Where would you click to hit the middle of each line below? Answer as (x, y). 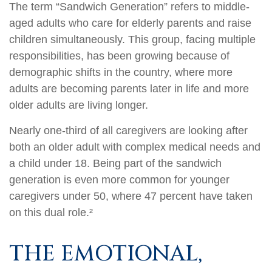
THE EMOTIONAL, (106, 254)
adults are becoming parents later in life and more (129, 89)
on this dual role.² (51, 213)
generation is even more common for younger (119, 180)
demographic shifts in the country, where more (121, 73)
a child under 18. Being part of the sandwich (115, 164)
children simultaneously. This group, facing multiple (132, 40)
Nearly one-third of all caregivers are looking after (128, 131)
